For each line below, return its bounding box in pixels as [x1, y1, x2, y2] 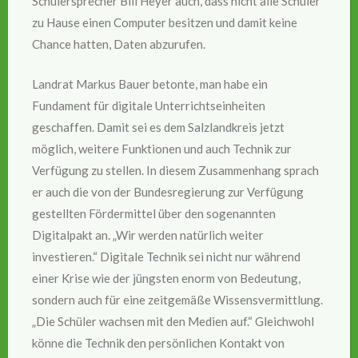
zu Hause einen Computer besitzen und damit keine [32, 15, 297, 30]
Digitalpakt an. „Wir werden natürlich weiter [32, 227, 264, 242]
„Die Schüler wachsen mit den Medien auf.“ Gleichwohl [32, 313, 314, 328]
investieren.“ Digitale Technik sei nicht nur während [32, 249, 300, 264]
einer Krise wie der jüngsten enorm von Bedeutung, [32, 270, 300, 285]
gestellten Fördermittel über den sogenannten [32, 205, 276, 221]
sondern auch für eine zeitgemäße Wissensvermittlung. [32, 292, 323, 307]
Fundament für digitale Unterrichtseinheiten [32, 97, 265, 113]
